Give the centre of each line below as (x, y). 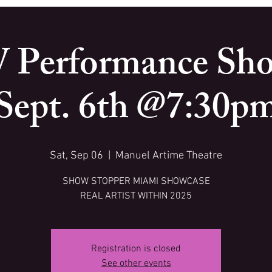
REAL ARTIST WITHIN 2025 (136, 196)
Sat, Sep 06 (76, 156)
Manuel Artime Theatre (169, 156)
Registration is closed (136, 249)
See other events (136, 263)
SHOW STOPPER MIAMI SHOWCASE (136, 182)
